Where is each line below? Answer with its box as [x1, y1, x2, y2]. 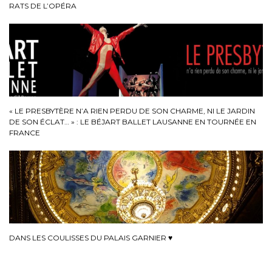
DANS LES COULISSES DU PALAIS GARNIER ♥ [9, 233, 172, 242]
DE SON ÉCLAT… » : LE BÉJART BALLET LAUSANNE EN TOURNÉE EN [9, 117, 256, 126]
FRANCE [9, 127, 40, 137]
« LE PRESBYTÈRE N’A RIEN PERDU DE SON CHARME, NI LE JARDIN [9, 106, 255, 115]
